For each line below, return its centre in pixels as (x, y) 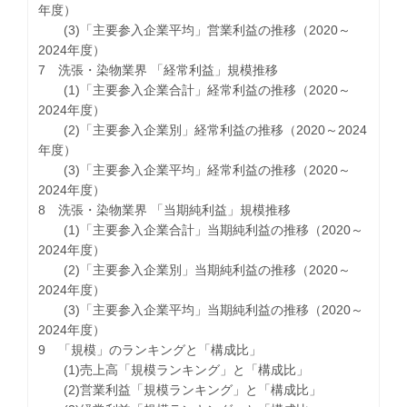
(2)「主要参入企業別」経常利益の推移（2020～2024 (203, 129)
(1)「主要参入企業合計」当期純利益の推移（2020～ (201, 229)
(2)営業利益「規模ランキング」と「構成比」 (180, 389)
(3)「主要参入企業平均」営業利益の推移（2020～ (195, 30)
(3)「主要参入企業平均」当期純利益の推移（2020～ (201, 309)
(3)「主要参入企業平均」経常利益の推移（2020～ (195, 169)
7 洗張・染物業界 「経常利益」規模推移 (159, 69)
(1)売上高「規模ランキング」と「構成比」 (174, 369)
